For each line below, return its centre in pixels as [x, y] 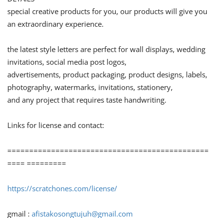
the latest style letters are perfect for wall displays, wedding [106, 49]
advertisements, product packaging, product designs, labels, [107, 75]
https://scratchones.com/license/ [62, 189]
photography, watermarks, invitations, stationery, [90, 87]
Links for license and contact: [56, 125]
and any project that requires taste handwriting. [87, 100]
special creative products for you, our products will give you [107, 11]
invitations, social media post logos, [67, 62]
